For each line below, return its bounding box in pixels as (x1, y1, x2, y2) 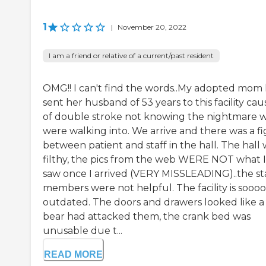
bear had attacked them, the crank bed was (43, 211, 251, 223)
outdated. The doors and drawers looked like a (43, 197, 264, 208)
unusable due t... (43, 225, 122, 237)
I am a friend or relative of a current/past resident (49, 51, 214, 61)
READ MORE (44, 249, 103, 260)
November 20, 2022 (118, 23, 186, 32)
